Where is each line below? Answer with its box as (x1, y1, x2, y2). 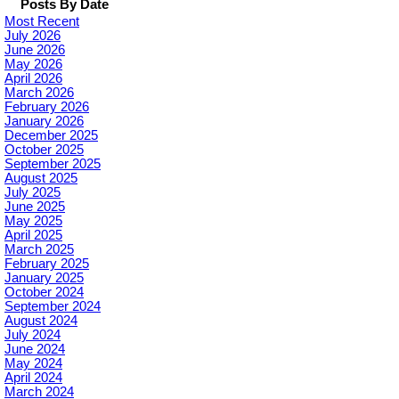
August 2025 (4, 171, 77, 186)
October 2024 (4, 285, 84, 300)
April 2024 (4, 370, 62, 386)
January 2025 (4, 271, 84, 286)
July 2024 (4, 328, 61, 343)
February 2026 (4, 100, 89, 115)
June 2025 (4, 199, 65, 215)
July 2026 (4, 28, 61, 44)
